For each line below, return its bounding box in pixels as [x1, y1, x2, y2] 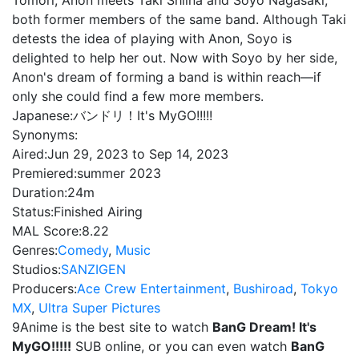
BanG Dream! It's [212, 319, 317, 335]
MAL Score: [12, 223, 82, 239]
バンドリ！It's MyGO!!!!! [73, 107, 212, 123]
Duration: [12, 184, 67, 200]
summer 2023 [77, 165, 161, 181]
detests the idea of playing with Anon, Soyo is [12, 30, 292, 46]
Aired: [12, 146, 47, 162]
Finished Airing [54, 204, 143, 220]
